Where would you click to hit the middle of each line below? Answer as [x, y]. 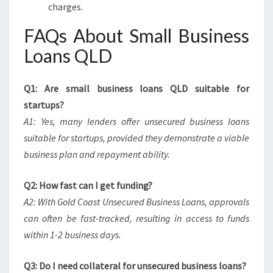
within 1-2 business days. [73, 235]
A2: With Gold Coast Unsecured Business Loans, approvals [136, 202]
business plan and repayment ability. [97, 154]
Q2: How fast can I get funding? [88, 185]
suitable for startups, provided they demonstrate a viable [136, 138]
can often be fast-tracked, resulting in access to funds [136, 218]
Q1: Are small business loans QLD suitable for [136, 88]
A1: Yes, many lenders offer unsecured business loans [136, 121]
